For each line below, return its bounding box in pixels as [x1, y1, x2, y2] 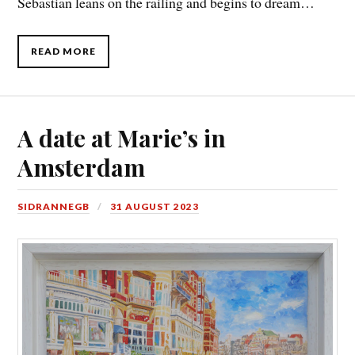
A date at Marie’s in [17, 122, 227, 154]
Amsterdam [17, 151, 146, 183]
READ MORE [31, 45, 97, 58]
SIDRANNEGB [17, 200, 90, 213]
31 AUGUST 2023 [110, 200, 200, 213]
